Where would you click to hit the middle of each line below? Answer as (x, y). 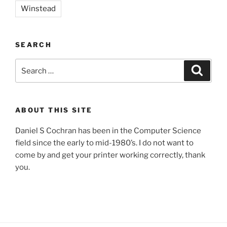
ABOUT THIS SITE (54, 110)
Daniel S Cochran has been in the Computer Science (108, 130)
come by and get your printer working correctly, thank (110, 155)
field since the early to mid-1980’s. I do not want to (104, 143)
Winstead (38, 8)
